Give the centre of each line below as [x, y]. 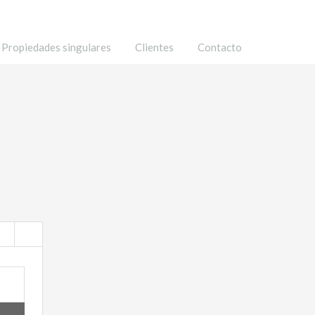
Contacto [220, 47]
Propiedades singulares [56, 47]
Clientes [154, 47]
